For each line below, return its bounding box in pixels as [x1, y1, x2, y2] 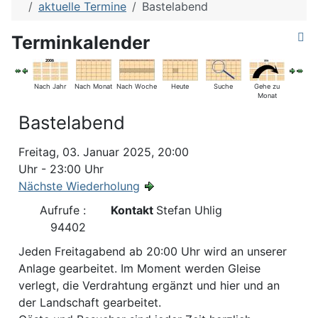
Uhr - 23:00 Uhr [18, 162, 104, 177]
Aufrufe [40, 203, 80, 218]
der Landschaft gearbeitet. [18, 295, 161, 310]
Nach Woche [116, 82, 157, 91]
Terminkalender [11, 32, 150, 54]
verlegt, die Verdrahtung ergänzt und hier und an [18, 278, 280, 293]
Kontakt [111, 203, 157, 218]
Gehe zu [254, 82, 280, 91]
